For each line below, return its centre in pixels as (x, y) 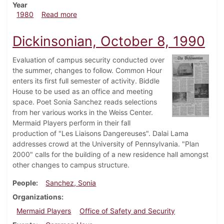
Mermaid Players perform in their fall (71, 123)
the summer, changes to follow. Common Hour (87, 70)
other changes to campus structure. (71, 165)
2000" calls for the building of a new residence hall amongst (110, 154)
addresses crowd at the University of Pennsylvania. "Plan (106, 144)
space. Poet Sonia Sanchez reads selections (85, 102)
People (24, 183)
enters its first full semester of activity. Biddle (86, 81)
